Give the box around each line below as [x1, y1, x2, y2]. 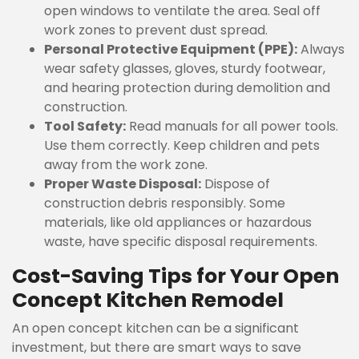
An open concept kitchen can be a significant [12, 319, 299, 337]
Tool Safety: [44, 117, 126, 135]
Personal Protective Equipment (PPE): [44, 40, 297, 58]
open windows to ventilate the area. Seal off [44, 2, 321, 20]
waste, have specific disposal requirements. [44, 232, 317, 251]
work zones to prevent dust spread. [44, 21, 268, 39]
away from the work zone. [44, 155, 208, 174]
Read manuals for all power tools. [126, 117, 338, 135]
